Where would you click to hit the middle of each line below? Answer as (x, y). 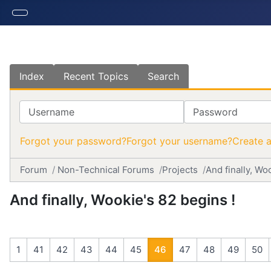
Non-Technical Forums (106, 170)
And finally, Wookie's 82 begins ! (122, 200)
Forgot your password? (73, 141)
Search (163, 76)
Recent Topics (96, 76)
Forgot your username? (179, 141)
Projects (180, 170)
